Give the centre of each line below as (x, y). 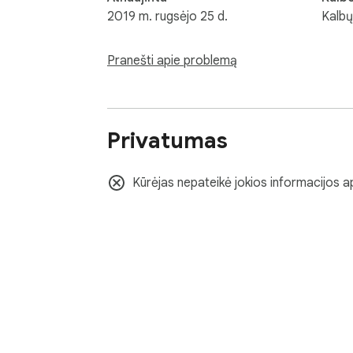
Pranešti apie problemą (172, 61)
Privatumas (167, 141)
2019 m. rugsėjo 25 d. (167, 16)
